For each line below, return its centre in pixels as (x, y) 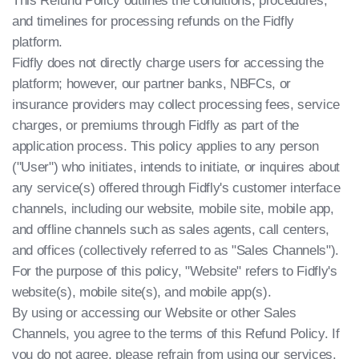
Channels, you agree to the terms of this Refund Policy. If (176, 334)
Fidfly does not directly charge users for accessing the (168, 63)
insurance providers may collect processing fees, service (176, 105)
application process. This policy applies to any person (165, 146)
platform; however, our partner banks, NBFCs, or (152, 84)
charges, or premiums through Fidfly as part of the (156, 125)
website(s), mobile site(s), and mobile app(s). (142, 292)
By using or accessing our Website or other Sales (154, 313)
